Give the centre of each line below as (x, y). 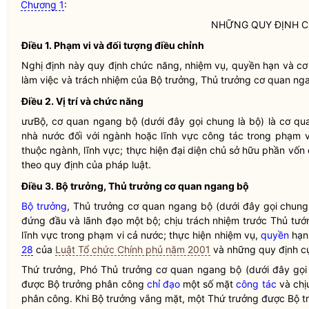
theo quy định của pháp (77, 165)
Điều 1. (37, 45)
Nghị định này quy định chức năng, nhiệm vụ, (127, 65)
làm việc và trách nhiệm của (86, 80)
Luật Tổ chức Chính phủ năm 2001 (133, 249)
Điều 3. (38, 186)
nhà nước (43, 136)
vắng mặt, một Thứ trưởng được (212, 298)
